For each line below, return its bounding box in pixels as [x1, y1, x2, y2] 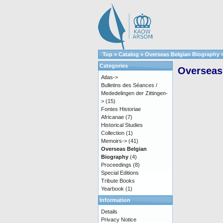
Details [101, 209, 117, 215]
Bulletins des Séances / [101, 82, 157, 88]
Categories [100, 63, 128, 69]
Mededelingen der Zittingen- [101, 90, 168, 96]
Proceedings [101, 162, 131, 168]
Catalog [118, 51, 139, 57]
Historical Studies [101, 122, 143, 128]
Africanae [101, 114, 124, 120]
